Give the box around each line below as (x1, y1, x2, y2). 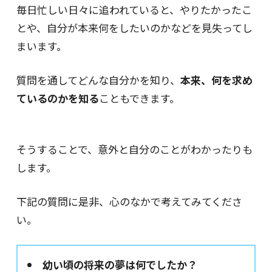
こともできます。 (98, 90, 180, 106)
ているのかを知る (16, 90, 99, 106)
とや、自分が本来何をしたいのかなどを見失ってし (16, 19, 253, 35)
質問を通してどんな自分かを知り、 (16, 72, 180, 87)
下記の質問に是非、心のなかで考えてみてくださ (16, 194, 242, 209)
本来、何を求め (180, 72, 253, 87)
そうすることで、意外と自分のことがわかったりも (16, 141, 253, 157)
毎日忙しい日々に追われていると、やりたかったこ (16, 1, 252, 17)
